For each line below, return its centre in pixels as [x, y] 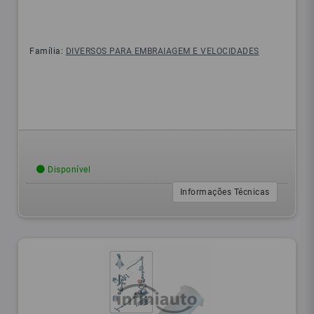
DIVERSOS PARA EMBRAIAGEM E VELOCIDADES [162, 52]
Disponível [68, 170]
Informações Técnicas [225, 192]
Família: [48, 52]
